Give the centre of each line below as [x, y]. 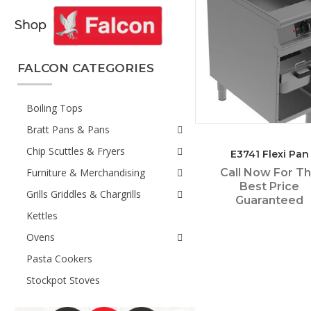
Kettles [42, 216]
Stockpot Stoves [63, 280]
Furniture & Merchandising [86, 173]
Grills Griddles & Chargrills [84, 194]
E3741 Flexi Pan [269, 154]
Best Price [269, 187]
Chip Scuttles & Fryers [76, 151]
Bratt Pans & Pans [68, 129]
